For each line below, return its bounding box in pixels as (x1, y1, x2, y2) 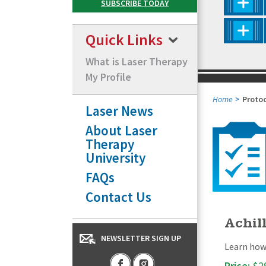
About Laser (85, 121, 157, 139)
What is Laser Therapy (85, 54, 188, 68)
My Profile (85, 69, 131, 84)
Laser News (85, 102, 153, 119)
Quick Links (85, 29, 163, 49)
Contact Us (85, 188, 151, 205)
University (85, 148, 145, 166)
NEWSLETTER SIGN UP (101, 232, 181, 243)
